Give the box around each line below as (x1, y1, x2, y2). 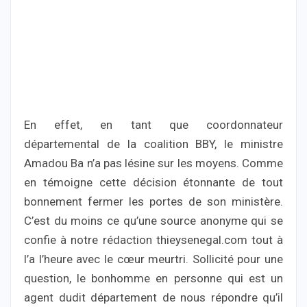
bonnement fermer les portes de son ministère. (24, 195, 283, 209)
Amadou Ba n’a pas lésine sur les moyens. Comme (24, 156, 283, 171)
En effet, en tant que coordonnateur (24, 118, 283, 132)
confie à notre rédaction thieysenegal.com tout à (24, 233, 283, 247)
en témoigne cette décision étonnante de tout (24, 175, 283, 190)
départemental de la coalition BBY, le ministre (24, 137, 283, 151)
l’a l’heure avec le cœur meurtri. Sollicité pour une (24, 252, 283, 267)
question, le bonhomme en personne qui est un (24, 271, 283, 286)
